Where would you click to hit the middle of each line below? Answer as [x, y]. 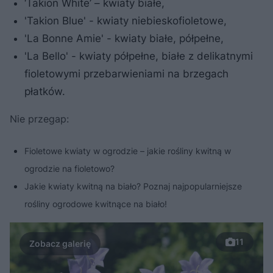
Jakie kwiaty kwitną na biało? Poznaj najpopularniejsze [133, 186]
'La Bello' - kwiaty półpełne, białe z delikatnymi [139, 56]
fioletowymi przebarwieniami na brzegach [126, 73]
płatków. [45, 91]
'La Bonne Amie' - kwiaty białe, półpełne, [124, 38]
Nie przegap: [39, 119]
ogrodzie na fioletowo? [69, 168]
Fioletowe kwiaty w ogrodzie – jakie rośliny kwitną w [128, 151]
